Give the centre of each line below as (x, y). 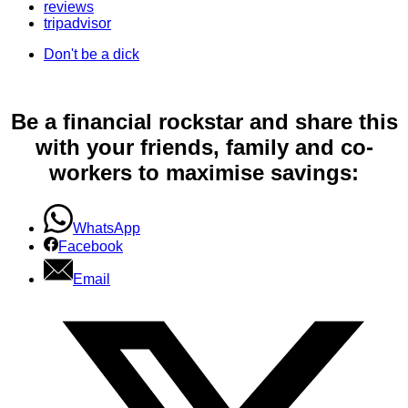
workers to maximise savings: (204, 172)
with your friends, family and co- (204, 147)
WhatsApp (107, 228)
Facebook (91, 246)
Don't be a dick (92, 55)
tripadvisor (77, 24)
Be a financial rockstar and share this (204, 121)
